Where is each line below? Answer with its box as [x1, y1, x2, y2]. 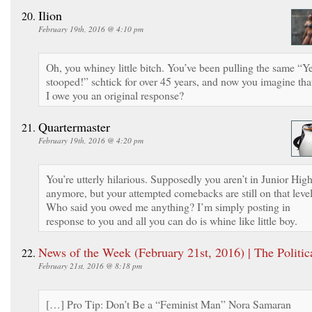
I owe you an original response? [46, 87, 184, 102]
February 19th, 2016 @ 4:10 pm [38, 23, 143, 34]
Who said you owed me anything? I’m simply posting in [46, 198, 290, 214]
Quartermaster [38, 118, 110, 135]
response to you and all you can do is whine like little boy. [46, 212, 297, 228]
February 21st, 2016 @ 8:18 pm [38, 260, 142, 271]
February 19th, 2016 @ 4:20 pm [38, 134, 143, 146]
